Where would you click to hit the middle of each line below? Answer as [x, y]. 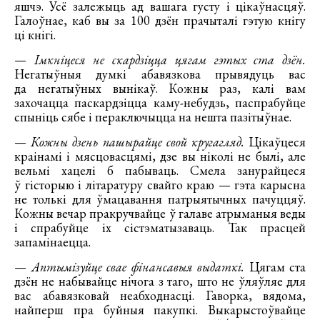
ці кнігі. [35, 35]
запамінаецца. [52, 242]
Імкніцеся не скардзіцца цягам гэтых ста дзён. [166, 60]
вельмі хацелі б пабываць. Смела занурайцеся [160, 170]
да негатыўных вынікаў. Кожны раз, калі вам [160, 88]
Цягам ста [277, 267]
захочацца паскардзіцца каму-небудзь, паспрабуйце [160, 102]
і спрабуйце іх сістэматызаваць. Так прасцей [160, 227]
